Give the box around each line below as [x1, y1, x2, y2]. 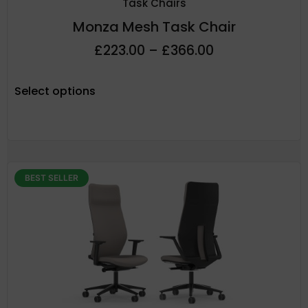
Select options [14, 83, 96, 100]
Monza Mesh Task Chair [72, 17, 236, 37]
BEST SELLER [25, 173, 78, 184]
